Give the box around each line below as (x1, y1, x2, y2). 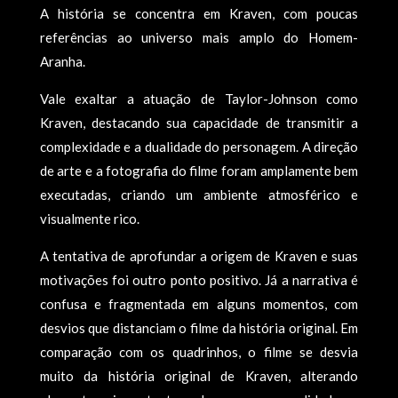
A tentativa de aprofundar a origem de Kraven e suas (39, 247, 359, 264)
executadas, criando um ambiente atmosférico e (39, 186, 359, 203)
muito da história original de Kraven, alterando (39, 367, 359, 384)
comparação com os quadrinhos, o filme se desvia (39, 343, 359, 360)
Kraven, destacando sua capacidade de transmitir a (39, 114, 359, 131)
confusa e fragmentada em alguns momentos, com (39, 295, 359, 312)
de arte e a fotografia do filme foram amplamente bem (39, 162, 359, 179)
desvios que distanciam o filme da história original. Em (39, 319, 359, 336)
